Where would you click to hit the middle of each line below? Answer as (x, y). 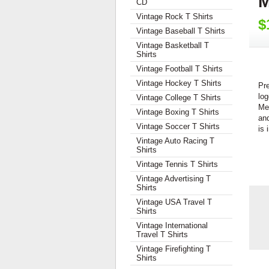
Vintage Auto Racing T (175, 141)
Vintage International (172, 225)
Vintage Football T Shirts (180, 69)
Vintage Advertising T (174, 179)
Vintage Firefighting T (174, 249)
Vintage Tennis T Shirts (177, 164)
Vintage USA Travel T (174, 202)
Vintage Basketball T (173, 45)
